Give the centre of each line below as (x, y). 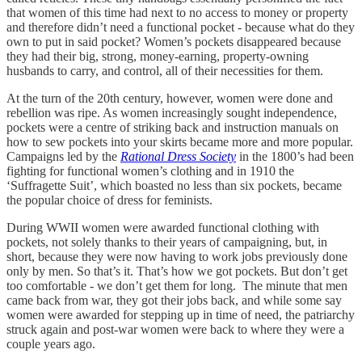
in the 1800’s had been (295, 157)
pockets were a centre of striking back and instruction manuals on (173, 128)
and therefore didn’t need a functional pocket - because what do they (181, 27)
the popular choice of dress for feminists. (111, 200)
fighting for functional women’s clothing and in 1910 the (150, 171)
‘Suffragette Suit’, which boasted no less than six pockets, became (174, 186)
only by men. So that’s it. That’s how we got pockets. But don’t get (177, 271)
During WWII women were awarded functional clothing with (163, 228)
